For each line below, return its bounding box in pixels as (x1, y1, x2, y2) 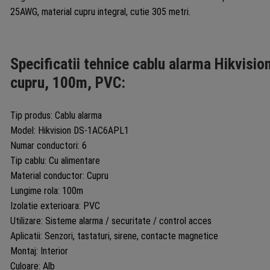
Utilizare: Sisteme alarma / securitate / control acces (10, 215, 212, 227)
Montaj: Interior (10, 245, 68, 257)
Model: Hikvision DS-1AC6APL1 (10, 124, 129, 136)
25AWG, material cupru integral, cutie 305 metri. (10, 5, 190, 17)
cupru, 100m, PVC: (10, 73, 125, 92)
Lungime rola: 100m (10, 184, 83, 196)
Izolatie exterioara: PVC (10, 199, 100, 212)
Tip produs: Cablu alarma (10, 109, 102, 121)
